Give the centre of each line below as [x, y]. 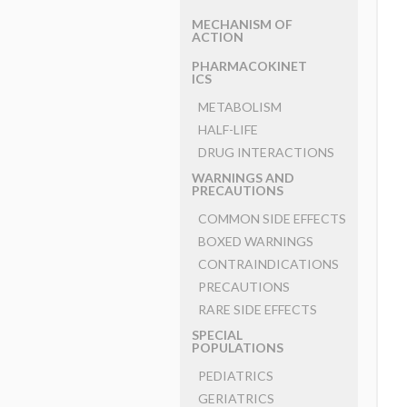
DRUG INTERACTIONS [266, 152]
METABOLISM [239, 107]
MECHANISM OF [242, 24]
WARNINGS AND [243, 178]
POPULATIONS [237, 347]
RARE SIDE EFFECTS [257, 309]
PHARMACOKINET [249, 66]
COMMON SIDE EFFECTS [272, 218]
